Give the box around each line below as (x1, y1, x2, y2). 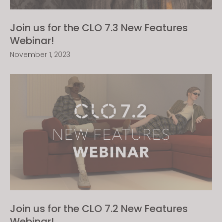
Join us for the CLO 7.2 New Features (10, 202, 188, 216)
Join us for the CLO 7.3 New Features (10, 21, 188, 35)
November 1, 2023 (10, 50, 70, 59)
